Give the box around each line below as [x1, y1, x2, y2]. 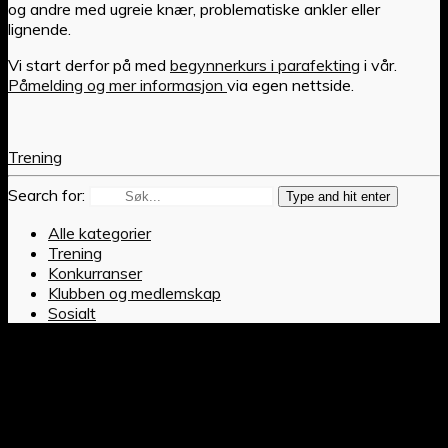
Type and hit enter [286, 188, 390, 204]
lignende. [8, 18, 71, 39]
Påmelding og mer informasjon [8, 74, 227, 95]
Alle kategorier [48, 222, 151, 243]
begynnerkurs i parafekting [170, 54, 360, 75]
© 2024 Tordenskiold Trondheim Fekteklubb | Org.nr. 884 [8, 402, 416, 423]
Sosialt [48, 302, 96, 323]
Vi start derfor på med [8, 54, 170, 75]
